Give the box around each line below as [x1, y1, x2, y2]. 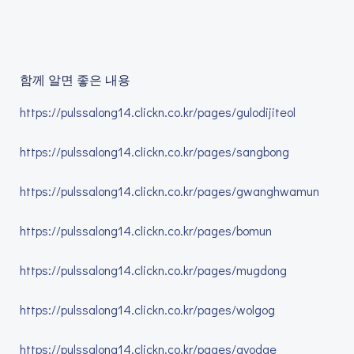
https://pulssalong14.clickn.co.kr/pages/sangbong [20, 143, 289, 160]
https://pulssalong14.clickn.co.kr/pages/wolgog [20, 301, 275, 318]
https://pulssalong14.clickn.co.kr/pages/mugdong [20, 262, 287, 278]
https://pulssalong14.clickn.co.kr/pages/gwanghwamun [20, 183, 319, 199]
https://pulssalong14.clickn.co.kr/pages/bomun [20, 222, 272, 239]
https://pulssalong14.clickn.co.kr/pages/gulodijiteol [20, 104, 296, 120]
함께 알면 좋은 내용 [20, 71, 130, 88]
